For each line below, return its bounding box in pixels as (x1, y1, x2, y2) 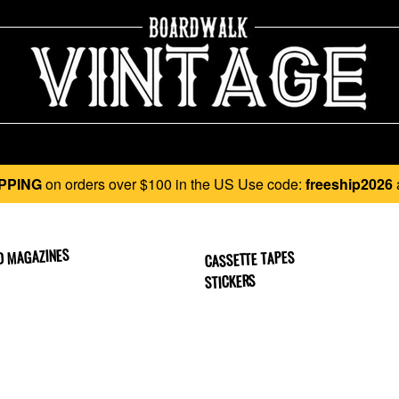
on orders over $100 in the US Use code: (42, 173, 305, 194)
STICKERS (203, 269, 256, 294)
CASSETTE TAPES (203, 246, 296, 273)
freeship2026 (305, 173, 393, 194)
